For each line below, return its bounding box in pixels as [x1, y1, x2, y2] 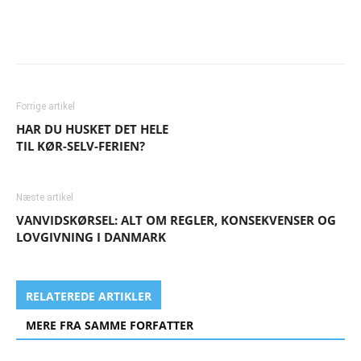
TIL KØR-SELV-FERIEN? [16, 137, 145, 154]
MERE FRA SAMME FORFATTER [26, 317, 193, 333]
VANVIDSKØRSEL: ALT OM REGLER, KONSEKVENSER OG [16, 211, 336, 228]
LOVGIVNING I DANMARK [16, 228, 166, 245]
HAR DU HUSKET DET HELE [16, 120, 168, 137]
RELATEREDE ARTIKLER [26, 288, 151, 304]
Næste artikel [16, 191, 73, 203]
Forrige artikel [16, 100, 75, 112]
